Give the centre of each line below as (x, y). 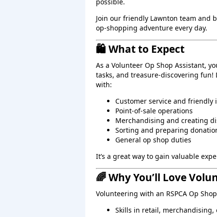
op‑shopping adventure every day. (152, 28)
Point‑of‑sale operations (154, 111)
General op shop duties (153, 140)
